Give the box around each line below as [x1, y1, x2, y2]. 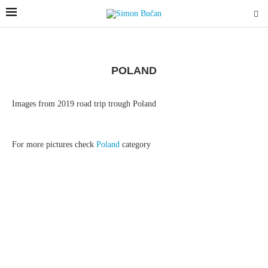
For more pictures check [12, 140, 96, 149]
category [120, 140, 151, 149]
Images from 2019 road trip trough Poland [12, 99, 156, 108]
